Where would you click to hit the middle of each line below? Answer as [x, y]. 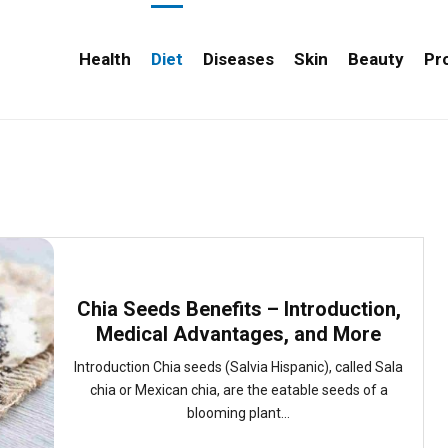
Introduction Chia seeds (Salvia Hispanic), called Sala [238, 367]
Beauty [376, 59]
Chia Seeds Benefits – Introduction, [238, 309]
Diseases [239, 59]
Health [105, 59]
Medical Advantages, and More [238, 334]
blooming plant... [238, 413]
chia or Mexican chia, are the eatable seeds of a [238, 390]
